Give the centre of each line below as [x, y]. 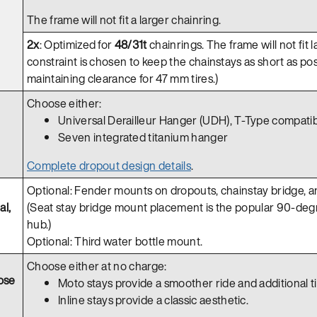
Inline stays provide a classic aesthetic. [154, 300]
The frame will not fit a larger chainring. [124, 19]
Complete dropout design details [109, 165]
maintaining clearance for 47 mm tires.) [123, 78]
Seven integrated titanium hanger [143, 137]
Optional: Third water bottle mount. [115, 241]
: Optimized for [77, 44]
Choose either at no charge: [97, 266]
